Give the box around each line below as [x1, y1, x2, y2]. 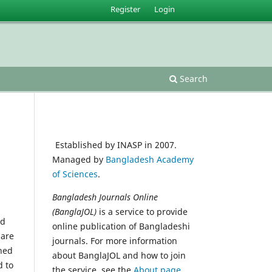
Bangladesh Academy [106, 153, 194, 165]
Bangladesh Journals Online [52, 191, 158, 203]
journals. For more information [52, 234, 177, 246]
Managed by [52, 153, 106, 165]
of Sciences [52, 168, 98, 180]
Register [110, 3, 141, 15]
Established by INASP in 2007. [55, 138, 177, 151]
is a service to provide [97, 205, 188, 217]
